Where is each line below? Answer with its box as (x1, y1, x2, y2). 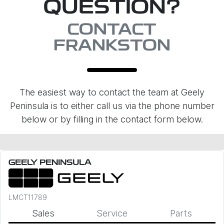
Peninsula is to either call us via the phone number (9, 100, 214, 111)
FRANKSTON (53, 38, 170, 54)
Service (96, 208, 127, 218)
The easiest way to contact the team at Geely (19, 87, 204, 97)
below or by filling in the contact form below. (21, 114, 203, 124)
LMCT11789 (8, 193, 47, 201)
